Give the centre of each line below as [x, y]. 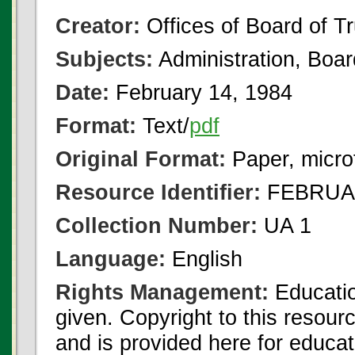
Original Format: [141, 159]
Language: [111, 259]
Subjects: [104, 59]
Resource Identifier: [158, 192]
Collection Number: [157, 225]
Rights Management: [162, 292]
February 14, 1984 [201, 92]
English [204, 259]
